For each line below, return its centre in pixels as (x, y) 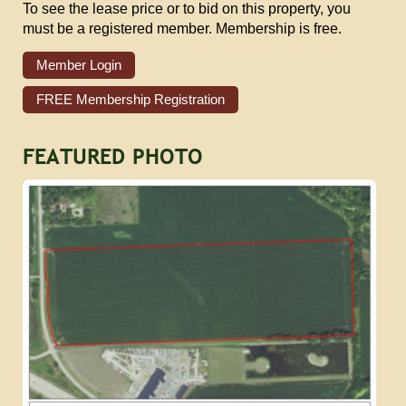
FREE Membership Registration (130, 100)
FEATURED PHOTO (113, 157)
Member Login (79, 65)
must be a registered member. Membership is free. (182, 29)
